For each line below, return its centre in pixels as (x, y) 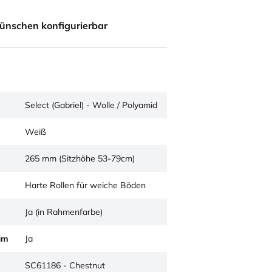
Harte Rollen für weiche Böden (85, 185)
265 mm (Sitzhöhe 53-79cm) (80, 158)
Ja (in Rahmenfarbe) (64, 212)
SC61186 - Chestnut (65, 265)
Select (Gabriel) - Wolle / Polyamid (91, 105)
